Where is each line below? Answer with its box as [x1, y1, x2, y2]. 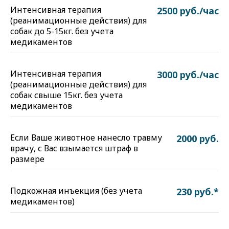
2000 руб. [176, 132, 219, 145]
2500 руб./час [157, 5, 219, 17]
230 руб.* [176, 186, 219, 198]
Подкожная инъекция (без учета [10, 185, 142, 196]
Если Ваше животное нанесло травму [10, 132, 162, 143]
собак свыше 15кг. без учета [10, 89, 123, 101]
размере [10, 153, 44, 165]
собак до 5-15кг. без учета [10, 26, 113, 37]
